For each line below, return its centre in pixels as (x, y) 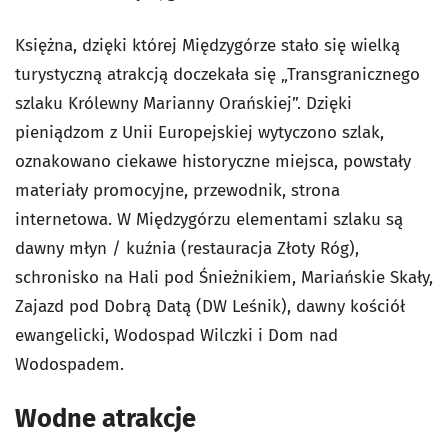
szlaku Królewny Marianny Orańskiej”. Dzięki (183, 104)
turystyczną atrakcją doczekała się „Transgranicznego (217, 75)
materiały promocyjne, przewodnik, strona (177, 191)
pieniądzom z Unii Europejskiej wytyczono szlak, (199, 133)
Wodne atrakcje (105, 419)
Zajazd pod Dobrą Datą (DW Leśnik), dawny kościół (210, 307)
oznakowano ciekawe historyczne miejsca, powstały (213, 162)
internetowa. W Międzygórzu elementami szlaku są (209, 220)
